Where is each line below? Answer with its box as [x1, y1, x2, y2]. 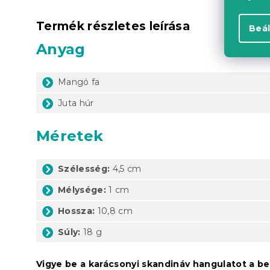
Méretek [36, 127, 104, 145]
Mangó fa [58, 76, 100, 87]
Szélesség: [58, 163, 110, 174]
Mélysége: [58, 184, 106, 195]
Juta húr [58, 97, 94, 108]
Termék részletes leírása [36, 19, 190, 33]
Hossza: [58, 205, 95, 216]
